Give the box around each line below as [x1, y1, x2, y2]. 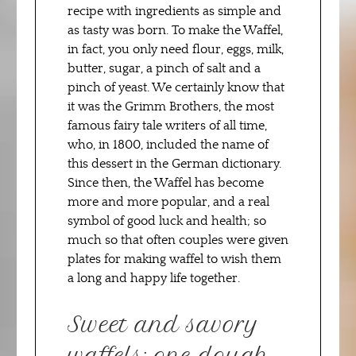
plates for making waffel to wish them [68, 253, 281, 266]
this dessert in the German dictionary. [68, 157, 281, 171]
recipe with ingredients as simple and [68, 5, 281, 18]
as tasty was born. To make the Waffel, [68, 24, 283, 37]
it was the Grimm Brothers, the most [68, 100, 274, 114]
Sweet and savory [68, 311, 259, 339]
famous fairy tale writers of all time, [68, 119, 267, 133]
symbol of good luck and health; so [68, 215, 266, 228]
